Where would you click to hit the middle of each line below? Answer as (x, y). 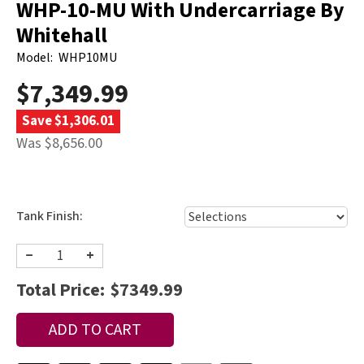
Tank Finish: (50, 216)
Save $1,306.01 (68, 121)
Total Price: (61, 290)
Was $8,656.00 (59, 143)
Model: (35, 57)
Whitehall (62, 35)
